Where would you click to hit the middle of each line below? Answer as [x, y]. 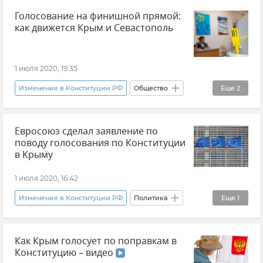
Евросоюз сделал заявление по [86, 132]
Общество [151, 88]
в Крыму [34, 155]
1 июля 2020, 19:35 [46, 69]
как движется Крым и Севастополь [94, 28]
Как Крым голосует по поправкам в [96, 241]
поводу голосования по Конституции [100, 144]
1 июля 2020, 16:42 [46, 178]
